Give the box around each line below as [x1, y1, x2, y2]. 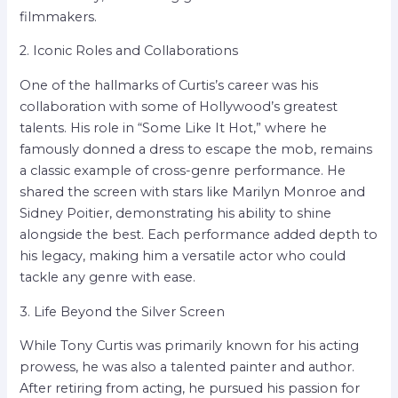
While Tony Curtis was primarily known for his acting [20, 338, 360, 354]
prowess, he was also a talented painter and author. [20, 359, 355, 376]
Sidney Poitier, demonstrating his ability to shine [20, 205, 332, 222]
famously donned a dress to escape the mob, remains [20, 141, 373, 158]
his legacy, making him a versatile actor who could [20, 248, 346, 265]
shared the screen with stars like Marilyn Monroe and [20, 184, 366, 201]
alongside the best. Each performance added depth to [20, 227, 378, 243]
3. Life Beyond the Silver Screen [20, 303, 226, 320]
